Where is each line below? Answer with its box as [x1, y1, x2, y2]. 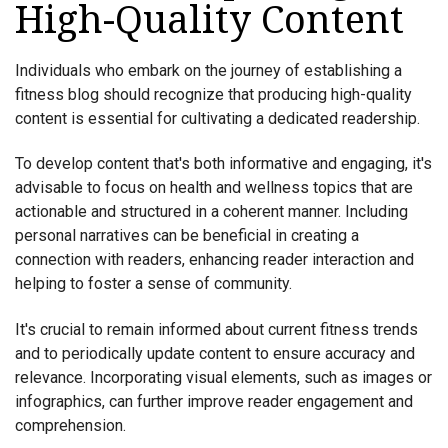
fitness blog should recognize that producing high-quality [15, 84, 412, 104]
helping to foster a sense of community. [15, 274, 292, 294]
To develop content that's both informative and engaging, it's [15, 154, 432, 174]
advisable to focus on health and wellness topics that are [15, 178, 413, 198]
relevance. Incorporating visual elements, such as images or [15, 367, 432, 387]
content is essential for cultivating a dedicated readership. [15, 108, 420, 128]
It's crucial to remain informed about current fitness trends [15, 319, 418, 339]
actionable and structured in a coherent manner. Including [15, 202, 408, 222]
